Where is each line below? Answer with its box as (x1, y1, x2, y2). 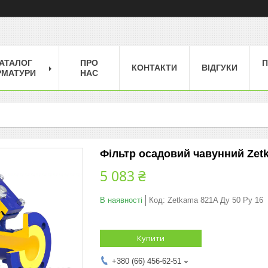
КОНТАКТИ (132, 62, 177, 72)
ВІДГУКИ (202, 62, 237, 72)
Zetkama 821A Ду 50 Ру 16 (167, 195, 263, 205)
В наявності (100, 195, 142, 205)
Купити (137, 232, 165, 243)
